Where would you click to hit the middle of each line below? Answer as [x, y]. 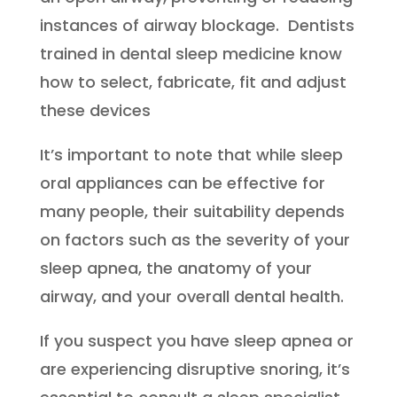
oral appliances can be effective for [182, 183]
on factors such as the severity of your [195, 240]
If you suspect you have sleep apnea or [196, 341]
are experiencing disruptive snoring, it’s [195, 369]
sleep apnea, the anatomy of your [175, 268]
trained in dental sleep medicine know [191, 54]
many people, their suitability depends [192, 211]
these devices [95, 110]
